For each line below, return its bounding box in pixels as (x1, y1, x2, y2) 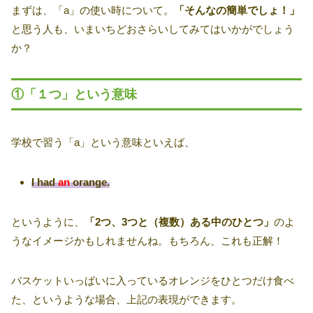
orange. (70, 176, 110, 189)
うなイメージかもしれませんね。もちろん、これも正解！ (11, 235, 284, 247)
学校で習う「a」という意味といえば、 (11, 136, 195, 149)
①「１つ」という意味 (11, 87, 137, 101)
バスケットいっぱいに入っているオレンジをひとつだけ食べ (11, 275, 294, 287)
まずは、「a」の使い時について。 (11, 3, 174, 16)
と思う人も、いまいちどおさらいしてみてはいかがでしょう (11, 22, 294, 35)
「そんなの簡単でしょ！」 (174, 3, 300, 16)
